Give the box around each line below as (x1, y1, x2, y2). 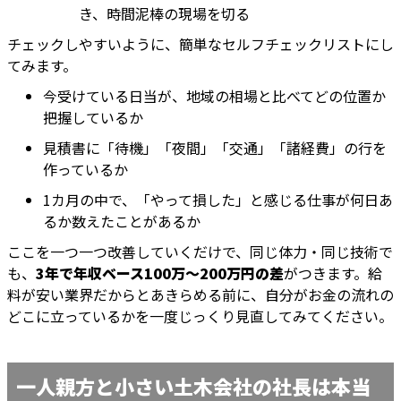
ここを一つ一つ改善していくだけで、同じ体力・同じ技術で (7, 241, 393, 263)
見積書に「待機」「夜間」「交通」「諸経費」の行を (43, 137, 387, 159)
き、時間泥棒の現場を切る (79, 3, 250, 25)
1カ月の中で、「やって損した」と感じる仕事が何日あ (43, 189, 393, 211)
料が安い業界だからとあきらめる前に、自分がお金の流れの (7, 284, 394, 306)
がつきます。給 (284, 262, 382, 285)
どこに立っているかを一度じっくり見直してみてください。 (7, 305, 393, 328)
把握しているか (43, 107, 143, 129)
